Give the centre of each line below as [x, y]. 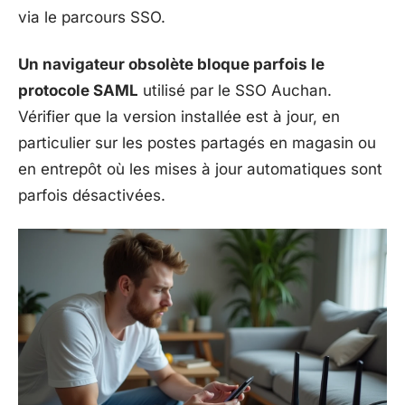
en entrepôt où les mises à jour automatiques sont [200, 169]
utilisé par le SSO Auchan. [235, 90]
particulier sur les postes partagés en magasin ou [197, 142]
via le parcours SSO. [92, 17]
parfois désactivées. [92, 195]
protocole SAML [78, 90]
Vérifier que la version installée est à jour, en [179, 116]
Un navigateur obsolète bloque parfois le [171, 64]
